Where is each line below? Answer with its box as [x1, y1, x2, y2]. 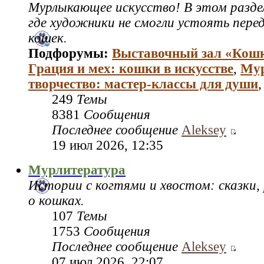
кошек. [28, 30, 67, 45]
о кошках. [28, 193, 84, 208]
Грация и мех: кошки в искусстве [28, 61, 233, 76]
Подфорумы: [28, 45, 112, 61]
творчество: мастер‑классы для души [28, 76, 258, 91]
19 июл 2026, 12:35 [52, 137, 163, 153]
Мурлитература [28, 162, 126, 177]
